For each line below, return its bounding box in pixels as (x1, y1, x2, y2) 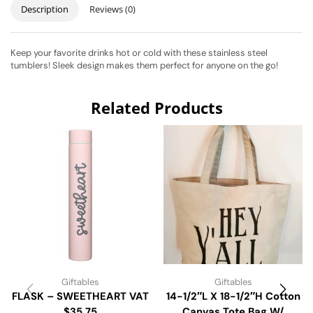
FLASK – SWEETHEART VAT (11, 289, 149, 304)
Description (21, 3, 68, 16)
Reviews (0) (89, 3, 136, 16)
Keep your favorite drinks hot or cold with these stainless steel (10, 47, 268, 59)
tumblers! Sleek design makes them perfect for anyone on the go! (10, 59, 278, 72)
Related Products (90, 96, 223, 119)
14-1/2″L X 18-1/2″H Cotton (166, 289, 300, 304)
